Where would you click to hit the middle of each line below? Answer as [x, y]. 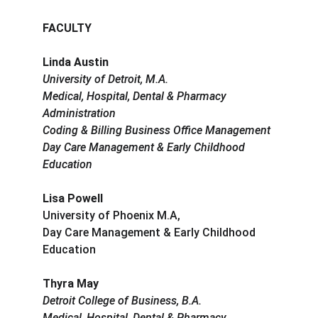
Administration [79, 114]
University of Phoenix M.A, [111, 216]
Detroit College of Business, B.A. [122, 301]
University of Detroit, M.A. [105, 79]
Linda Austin [76, 62]
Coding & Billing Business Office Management [157, 131]
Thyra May [71, 284]
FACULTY [67, 28]
